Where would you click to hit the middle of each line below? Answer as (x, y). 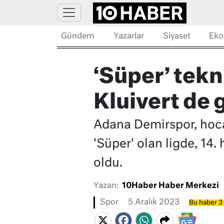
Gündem (78, 36)
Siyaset (176, 36)
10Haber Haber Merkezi (170, 186)
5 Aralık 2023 (153, 203)
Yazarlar (128, 36)
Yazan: (106, 186)
